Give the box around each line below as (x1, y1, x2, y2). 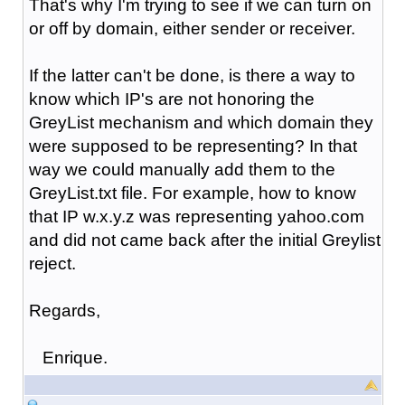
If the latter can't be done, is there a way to (28, 65, 355, 85)
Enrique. (28, 347, 108, 367)
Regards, (28, 300, 100, 320)
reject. (28, 253, 76, 273)
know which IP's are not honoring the (28, 89, 315, 108)
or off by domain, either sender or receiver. (28, 18, 355, 38)
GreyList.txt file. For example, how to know (28, 183, 356, 202)
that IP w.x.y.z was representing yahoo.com (28, 206, 364, 226)
